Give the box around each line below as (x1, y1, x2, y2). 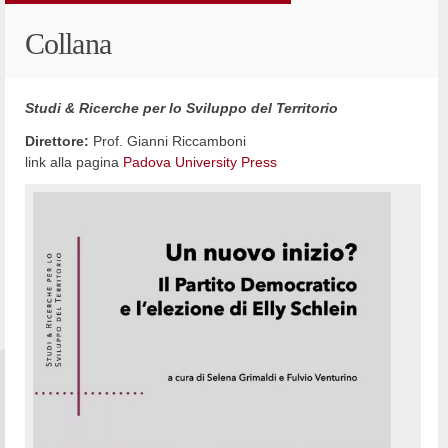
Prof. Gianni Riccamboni (89, 132, 246, 149)
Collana (25, 27, 111, 61)
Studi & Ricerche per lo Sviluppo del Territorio (25, 100, 338, 117)
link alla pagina (25, 153, 123, 170)
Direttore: (25, 132, 89, 149)
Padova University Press (123, 153, 277, 170)
